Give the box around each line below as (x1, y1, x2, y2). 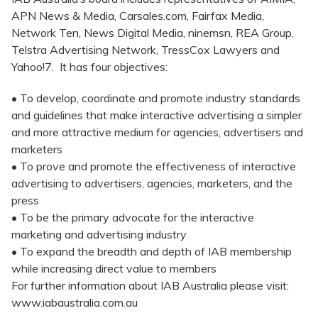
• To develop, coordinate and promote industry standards (11, 91, 300, 106)
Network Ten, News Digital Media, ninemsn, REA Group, (11, 26, 294, 40)
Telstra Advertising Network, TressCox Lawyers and (11, 43, 280, 57)
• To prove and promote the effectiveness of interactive (11, 159, 296, 174)
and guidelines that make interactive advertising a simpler (11, 108, 302, 123)
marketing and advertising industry (11, 227, 187, 242)
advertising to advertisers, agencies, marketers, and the (11, 176, 292, 191)
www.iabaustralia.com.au (11, 295, 138, 310)
